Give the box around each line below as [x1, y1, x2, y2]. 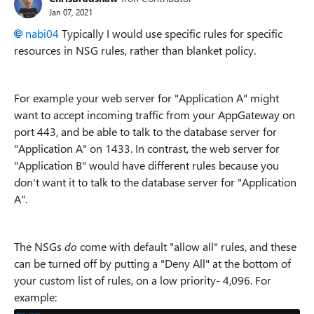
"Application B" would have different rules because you [14, 158, 279, 172]
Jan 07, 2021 [49, 6, 93, 18]
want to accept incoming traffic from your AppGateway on [14, 107, 295, 122]
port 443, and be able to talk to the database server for [14, 124, 277, 139]
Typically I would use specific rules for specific [59, 26, 282, 41]
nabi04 [25, 26, 59, 41]
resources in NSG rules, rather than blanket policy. [14, 43, 256, 57]
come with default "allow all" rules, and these [77, 239, 296, 254]
